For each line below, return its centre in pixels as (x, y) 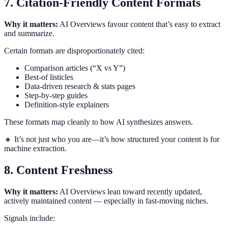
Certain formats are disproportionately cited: (74, 51)
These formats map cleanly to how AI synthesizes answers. (98, 122)
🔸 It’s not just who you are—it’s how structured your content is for (112, 139)
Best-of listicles (49, 77)
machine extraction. (35, 149)
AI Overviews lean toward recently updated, (130, 191)
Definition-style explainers (67, 105)
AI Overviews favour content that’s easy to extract (139, 24)
